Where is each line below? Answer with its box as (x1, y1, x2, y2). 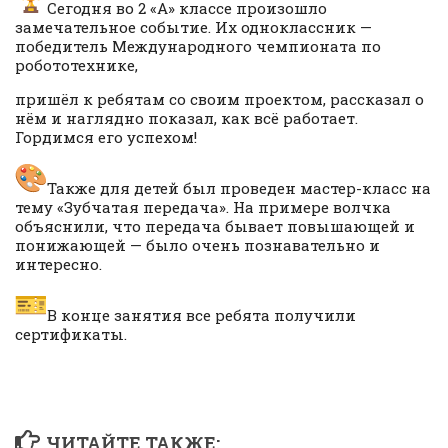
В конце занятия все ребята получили (47, 305, 356, 326)
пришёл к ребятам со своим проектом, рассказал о (15, 89, 424, 110)
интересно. (15, 254, 102, 275)
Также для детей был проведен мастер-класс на (47, 178, 431, 199)
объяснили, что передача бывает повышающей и (15, 216, 415, 237)
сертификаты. (15, 324, 127, 345)
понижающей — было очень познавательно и (15, 235, 380, 256)
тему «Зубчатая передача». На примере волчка (15, 197, 391, 218)
